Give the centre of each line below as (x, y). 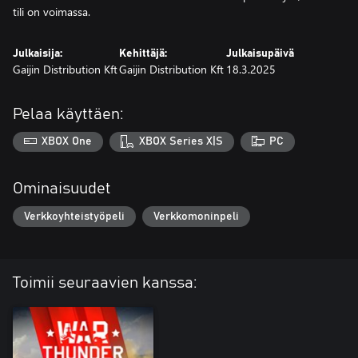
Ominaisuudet (62, 189)
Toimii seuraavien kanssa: (105, 282)
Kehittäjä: (143, 53)
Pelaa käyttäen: (68, 114)
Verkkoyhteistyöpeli (74, 216)
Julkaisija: (38, 53)
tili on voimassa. (52, 11)
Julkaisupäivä (260, 53)
